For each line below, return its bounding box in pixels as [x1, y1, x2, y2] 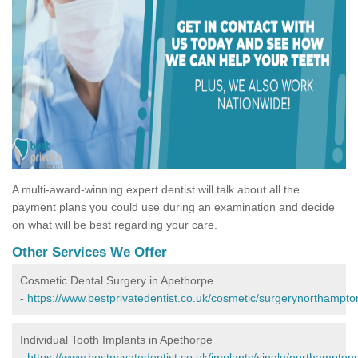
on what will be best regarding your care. [12, 218, 217, 232]
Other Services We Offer [12, 245, 167, 261]
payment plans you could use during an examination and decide [12, 201, 335, 214]
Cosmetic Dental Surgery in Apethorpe [20, 274, 213, 288]
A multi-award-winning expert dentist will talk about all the [12, 183, 300, 197]
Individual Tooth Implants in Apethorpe [20, 333, 213, 347]
